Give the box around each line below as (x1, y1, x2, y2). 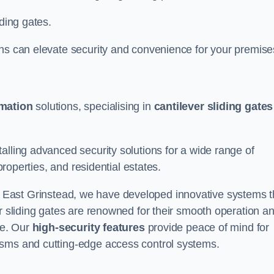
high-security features (32, 221, 145, 234)
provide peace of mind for (144, 221, 270, 234)
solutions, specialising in (32, 100, 154, 113)
